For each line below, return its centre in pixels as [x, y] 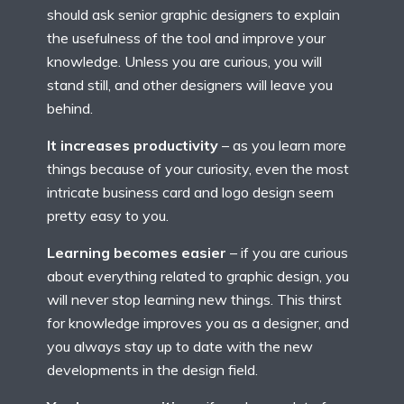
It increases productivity [133, 146]
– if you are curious [287, 253]
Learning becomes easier [137, 253]
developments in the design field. [152, 370]
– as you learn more [282, 146]
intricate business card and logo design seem [190, 193]
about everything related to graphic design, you [198, 276]
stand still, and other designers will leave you [190, 85]
